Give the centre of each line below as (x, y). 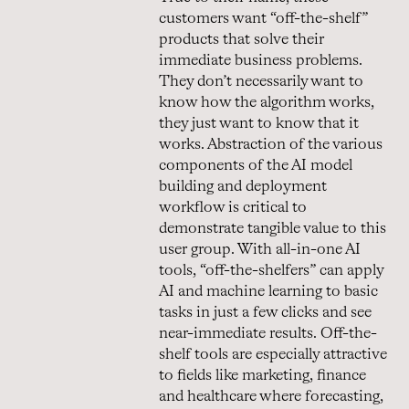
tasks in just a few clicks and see (265, 312)
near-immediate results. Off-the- (268, 333)
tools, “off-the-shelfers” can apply (271, 270)
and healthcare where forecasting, (271, 396)
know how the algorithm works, (267, 102)
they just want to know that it (259, 123)
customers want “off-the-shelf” (263, 18)
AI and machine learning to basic (268, 291)
